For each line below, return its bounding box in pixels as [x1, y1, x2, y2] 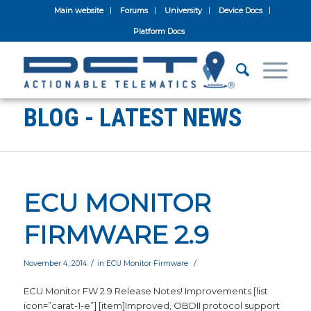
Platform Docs [133, 26, 185, 36]
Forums [120, 6, 149, 15]
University [165, 6, 203, 15]
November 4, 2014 [23, 259, 87, 268]
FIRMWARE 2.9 [23, 219, 209, 250]
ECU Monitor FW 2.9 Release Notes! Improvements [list [23, 285, 268, 297]
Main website [54, 6, 104, 15]
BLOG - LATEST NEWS [23, 103, 242, 133]
